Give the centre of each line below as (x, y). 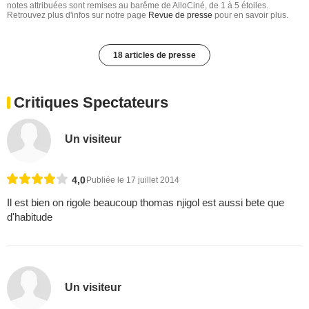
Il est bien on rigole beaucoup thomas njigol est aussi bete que (146, 202)
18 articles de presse (154, 55)
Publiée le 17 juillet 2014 (133, 180)
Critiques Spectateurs (91, 102)
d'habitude (30, 217)
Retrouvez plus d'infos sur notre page (78, 15)
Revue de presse (180, 15)
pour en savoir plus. (250, 15)
